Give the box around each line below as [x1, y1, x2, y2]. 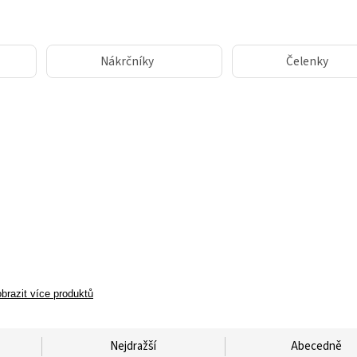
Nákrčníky [100, 53, 154, 70]
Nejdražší [110, 338, 156, 355]
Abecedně [291, 338, 342, 355]
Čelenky [286, 53, 328, 70]
